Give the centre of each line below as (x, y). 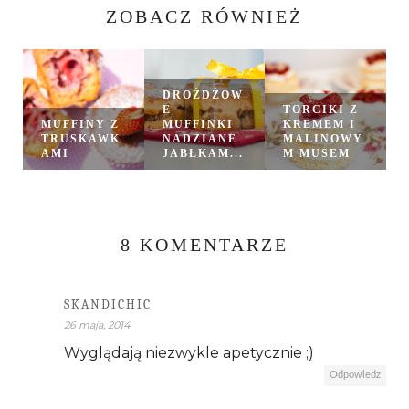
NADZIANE (199, 139)
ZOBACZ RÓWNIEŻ (204, 16)
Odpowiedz (355, 375)
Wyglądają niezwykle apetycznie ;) (189, 353)
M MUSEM (317, 154)
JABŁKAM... (203, 154)
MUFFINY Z (80, 125)
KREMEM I (320, 125)
